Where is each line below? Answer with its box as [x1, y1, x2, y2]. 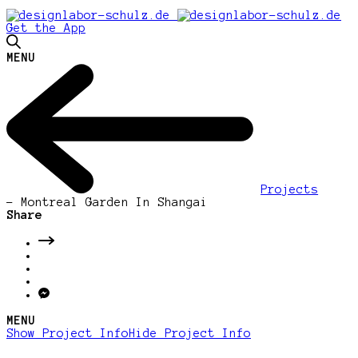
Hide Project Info [129, 327, 251, 340]
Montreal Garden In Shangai [14, 196, 208, 209]
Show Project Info [6, 327, 129, 340]
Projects [261, 183, 319, 197]
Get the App [6, 22, 86, 34]
